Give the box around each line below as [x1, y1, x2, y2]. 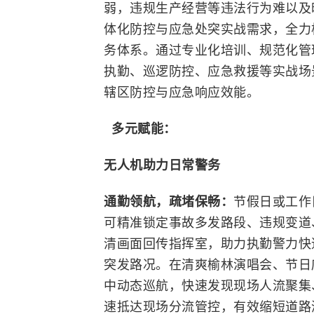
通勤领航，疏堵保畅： [104, 192, 233, 210]
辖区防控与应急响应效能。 [104, 83, 259, 100]
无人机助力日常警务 [104, 156, 221, 173]
